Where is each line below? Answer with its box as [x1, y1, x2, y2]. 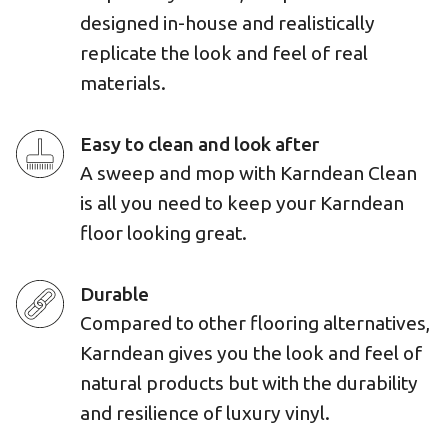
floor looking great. [80, 222, 247, 244]
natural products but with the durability [80, 372, 418, 394]
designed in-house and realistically [80, 12, 375, 34]
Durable [80, 283, 149, 305]
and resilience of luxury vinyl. [80, 402, 330, 424]
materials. [80, 72, 166, 94]
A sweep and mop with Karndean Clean [80, 162, 417, 184]
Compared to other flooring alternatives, [80, 312, 430, 334]
